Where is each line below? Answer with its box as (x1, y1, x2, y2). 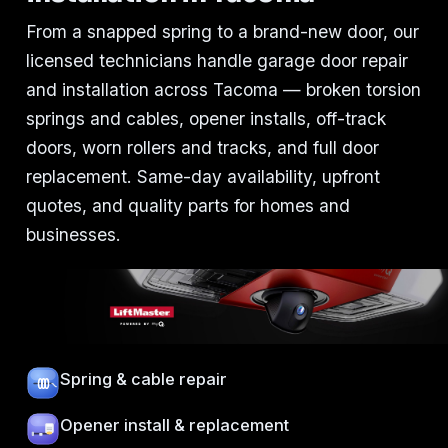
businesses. (26, 224, 121, 246)
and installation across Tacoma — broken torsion (26, 79, 421, 101)
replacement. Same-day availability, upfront (26, 166, 380, 188)
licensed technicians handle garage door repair (26, 50, 408, 72)
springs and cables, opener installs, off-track (26, 108, 386, 130)
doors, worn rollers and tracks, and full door (26, 137, 379, 159)
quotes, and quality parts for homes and (26, 195, 350, 217)
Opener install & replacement (60, 414, 289, 435)
